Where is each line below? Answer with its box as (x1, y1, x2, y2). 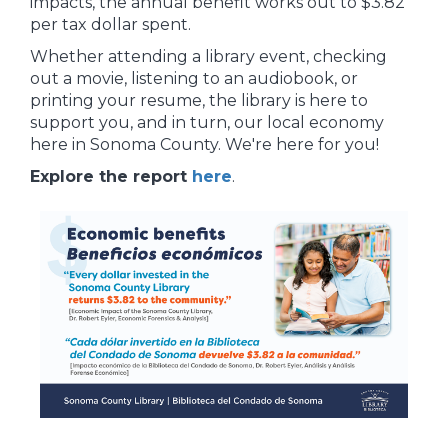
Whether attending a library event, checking (30, 47, 387, 66)
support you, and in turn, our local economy (30, 113, 384, 132)
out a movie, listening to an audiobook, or (30, 69, 358, 88)
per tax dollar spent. (30, 15, 191, 34)
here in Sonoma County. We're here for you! (30, 135, 379, 154)
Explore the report (30, 167, 192, 186)
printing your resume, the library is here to (30, 91, 368, 110)
